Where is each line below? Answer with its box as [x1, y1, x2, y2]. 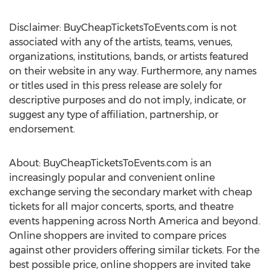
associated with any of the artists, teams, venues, [9, 36, 232, 48]
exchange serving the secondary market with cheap [9, 186, 252, 198]
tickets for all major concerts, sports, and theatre [9, 201, 233, 212]
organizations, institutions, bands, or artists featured [9, 51, 249, 62]
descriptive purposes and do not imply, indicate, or [9, 94, 246, 106]
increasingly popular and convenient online [9, 172, 215, 183]
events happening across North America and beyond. [9, 215, 260, 227]
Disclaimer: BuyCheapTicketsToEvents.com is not [9, 22, 237, 33]
